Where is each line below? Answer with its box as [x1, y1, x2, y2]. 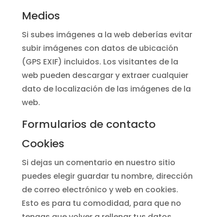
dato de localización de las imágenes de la [21, 83, 191, 94]
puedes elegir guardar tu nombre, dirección [21, 170, 193, 182]
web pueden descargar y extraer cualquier [21, 70, 188, 81]
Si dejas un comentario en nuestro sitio [21, 157, 175, 168]
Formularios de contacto [21, 117, 155, 132]
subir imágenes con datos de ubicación [21, 43, 178, 54]
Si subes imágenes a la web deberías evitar [21, 29, 192, 40]
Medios [21, 8, 60, 23]
